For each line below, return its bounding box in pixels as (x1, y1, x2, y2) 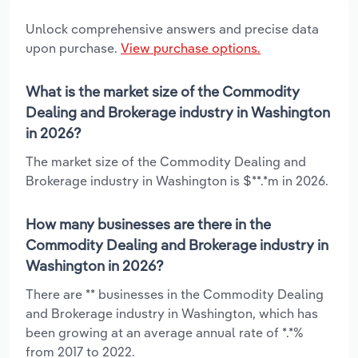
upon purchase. (26, 39, 121, 56)
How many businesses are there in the (26, 214, 271, 233)
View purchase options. (121, 39, 261, 56)
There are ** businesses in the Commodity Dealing (26, 285, 324, 302)
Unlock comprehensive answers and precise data (26, 20, 319, 37)
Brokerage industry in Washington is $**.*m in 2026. (26, 172, 328, 189)
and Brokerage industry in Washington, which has (26, 304, 318, 321)
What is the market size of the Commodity (26, 82, 300, 101)
